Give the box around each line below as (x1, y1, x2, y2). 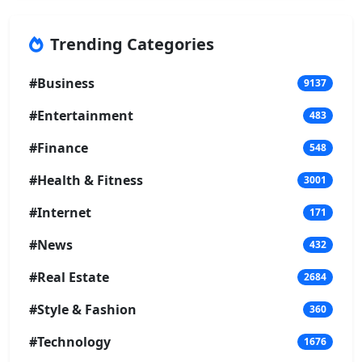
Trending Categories (50, 32, 214, 55)
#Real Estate (29, 267, 109, 286)
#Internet (29, 203, 91, 221)
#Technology (29, 332, 111, 351)
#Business (29, 74, 95, 92)
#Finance (29, 138, 88, 157)
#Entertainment (29, 106, 133, 124)
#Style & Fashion (29, 300, 137, 318)
